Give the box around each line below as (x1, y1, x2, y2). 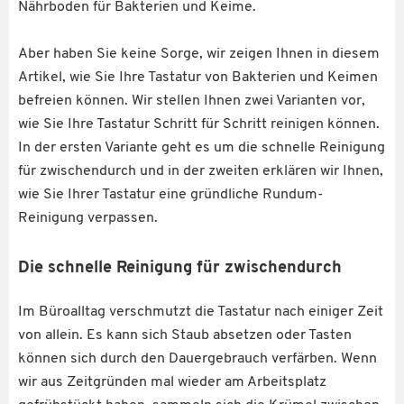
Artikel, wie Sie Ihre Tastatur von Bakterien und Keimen (18, 69, 378, 85)
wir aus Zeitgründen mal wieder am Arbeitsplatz (18, 374, 326, 390)
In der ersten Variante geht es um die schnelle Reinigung (18, 140, 385, 155)
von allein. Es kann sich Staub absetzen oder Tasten (18, 327, 352, 343)
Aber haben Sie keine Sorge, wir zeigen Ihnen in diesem (18, 46, 380, 61)
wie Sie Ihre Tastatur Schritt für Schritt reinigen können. (18, 116, 380, 132)
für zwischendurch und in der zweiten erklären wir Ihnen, (18, 163, 383, 179)
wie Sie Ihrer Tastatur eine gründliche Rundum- (18, 187, 323, 202)
